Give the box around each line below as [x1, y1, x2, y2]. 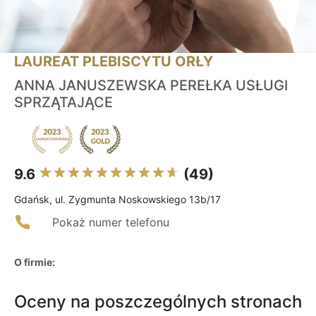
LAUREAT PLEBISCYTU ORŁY [14, 53, 213, 71]
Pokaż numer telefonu [52, 215, 169, 230]
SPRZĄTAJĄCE [14, 94, 113, 111]
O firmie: [14, 256, 55, 269]
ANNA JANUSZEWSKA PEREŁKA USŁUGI [14, 77, 288, 95]
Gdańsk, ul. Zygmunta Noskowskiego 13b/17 [14, 193, 221, 206]
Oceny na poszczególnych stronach [14, 291, 302, 312]
